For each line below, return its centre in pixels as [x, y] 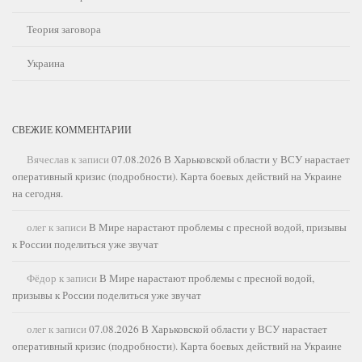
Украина [46, 63]
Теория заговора [64, 29]
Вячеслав [48, 159]
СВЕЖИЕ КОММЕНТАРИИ [72, 129]
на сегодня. [38, 193]
